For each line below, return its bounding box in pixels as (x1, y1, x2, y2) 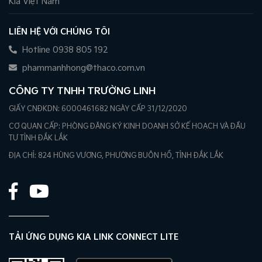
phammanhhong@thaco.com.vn (20, 63, 145, 73)
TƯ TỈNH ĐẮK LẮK (9, 133, 68, 143)
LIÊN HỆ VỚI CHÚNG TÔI (9, 26, 110, 37)
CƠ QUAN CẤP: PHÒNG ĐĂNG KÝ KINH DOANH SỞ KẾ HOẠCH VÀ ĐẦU (9, 122, 246, 131)
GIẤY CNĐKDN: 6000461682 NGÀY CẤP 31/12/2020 (9, 104, 187, 113)
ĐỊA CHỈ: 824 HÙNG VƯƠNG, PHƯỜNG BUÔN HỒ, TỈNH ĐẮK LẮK (9, 151, 223, 160)
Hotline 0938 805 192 (20, 44, 108, 55)
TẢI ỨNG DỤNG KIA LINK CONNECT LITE (9, 232, 178, 242)
